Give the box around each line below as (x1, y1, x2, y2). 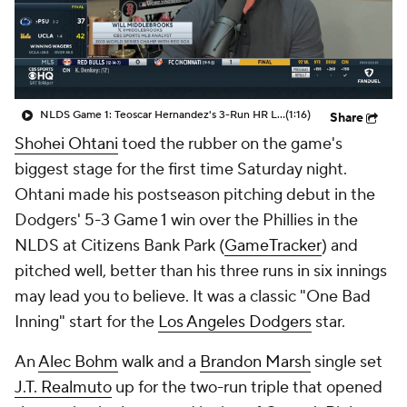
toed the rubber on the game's (118, 134, 342, 154)
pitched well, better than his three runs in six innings (15, 261, 387, 282)
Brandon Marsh (200, 352, 311, 372)
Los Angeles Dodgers (158, 312, 312, 333)
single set (311, 352, 382, 372)
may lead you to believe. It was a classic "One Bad (15, 286, 371, 307)
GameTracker (224, 235, 322, 256)
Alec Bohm (38, 352, 118, 372)
